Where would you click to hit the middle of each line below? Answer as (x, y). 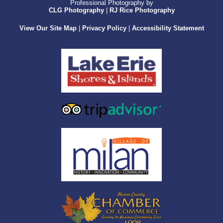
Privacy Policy (104, 28)
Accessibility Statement (168, 28)
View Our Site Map (48, 28)
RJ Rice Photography (142, 10)
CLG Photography (76, 10)
